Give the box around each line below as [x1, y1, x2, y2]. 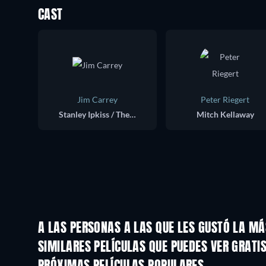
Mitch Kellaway [196, 109, 254, 119]
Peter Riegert [201, 94, 249, 104]
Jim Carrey [77, 94, 118, 104]
